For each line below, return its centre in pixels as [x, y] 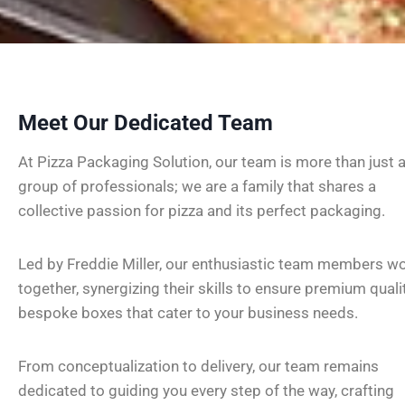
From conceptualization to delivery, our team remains [198, 366]
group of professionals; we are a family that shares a [197, 186]
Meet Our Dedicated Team [146, 122]
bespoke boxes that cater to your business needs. [188, 312]
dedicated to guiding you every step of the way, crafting [206, 390]
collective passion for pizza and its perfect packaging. [202, 210]
